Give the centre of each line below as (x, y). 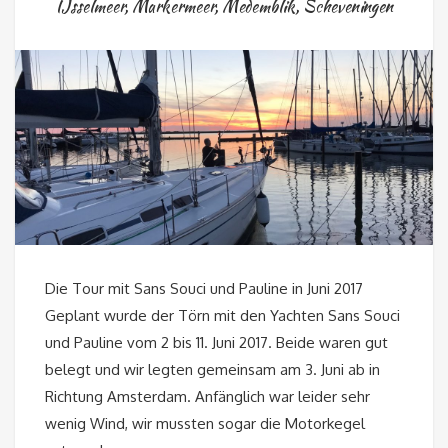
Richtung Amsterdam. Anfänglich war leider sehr (207, 396)
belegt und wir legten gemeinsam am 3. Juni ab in (212, 369)
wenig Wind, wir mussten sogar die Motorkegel (205, 423)
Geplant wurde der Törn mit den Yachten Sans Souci (222, 315)
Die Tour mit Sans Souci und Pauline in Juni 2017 (204, 288)
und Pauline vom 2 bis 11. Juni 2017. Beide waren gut (216, 342)
